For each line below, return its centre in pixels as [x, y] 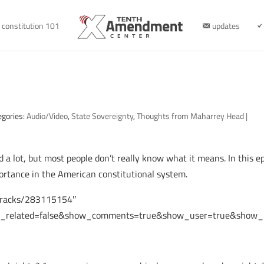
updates [226, 26]
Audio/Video [47, 116]
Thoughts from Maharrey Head [191, 116]
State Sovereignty [103, 116]
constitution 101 [31, 26]
